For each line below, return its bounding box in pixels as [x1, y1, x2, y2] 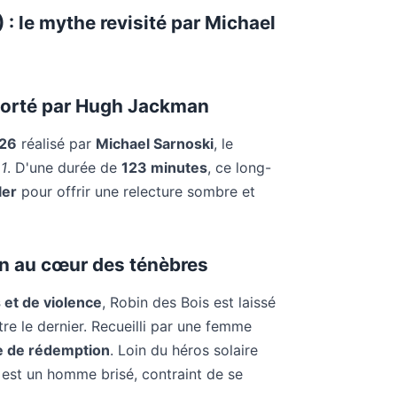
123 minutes [121, 159, 207, 176]
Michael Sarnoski [96, 135, 214, 152]
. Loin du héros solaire [110, 341, 258, 359]
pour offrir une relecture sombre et [17, 183, 255, 200]
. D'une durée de [7, 159, 121, 176]
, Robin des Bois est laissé [102, 293, 276, 311]
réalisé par [17, 135, 96, 152]
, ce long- [207, 159, 271, 176]
